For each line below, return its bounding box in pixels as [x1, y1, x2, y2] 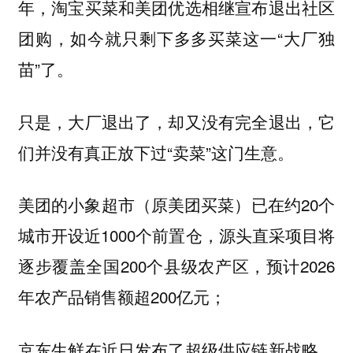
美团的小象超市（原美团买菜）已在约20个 [17, 192, 336, 217]
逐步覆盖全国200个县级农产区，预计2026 [17, 254, 336, 278]
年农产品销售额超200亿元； [17, 284, 226, 309]
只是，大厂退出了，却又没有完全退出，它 [17, 109, 336, 133]
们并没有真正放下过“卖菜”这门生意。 [17, 139, 294, 164]
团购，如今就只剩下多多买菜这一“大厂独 [17, 26, 336, 50]
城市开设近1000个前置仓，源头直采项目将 [17, 223, 336, 247]
